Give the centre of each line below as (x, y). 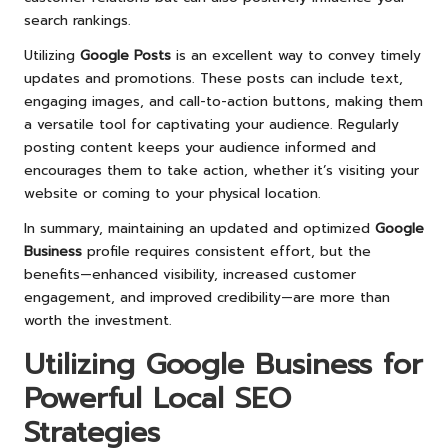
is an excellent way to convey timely (296, 56)
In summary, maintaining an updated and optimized (199, 229)
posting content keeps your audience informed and (200, 148)
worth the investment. (98, 321)
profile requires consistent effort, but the (226, 252)
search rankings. (77, 21)
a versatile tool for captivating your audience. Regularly (211, 125)
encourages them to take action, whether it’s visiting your (221, 171)
